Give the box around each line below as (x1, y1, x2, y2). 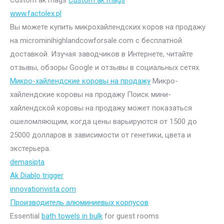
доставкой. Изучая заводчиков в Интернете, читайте (10, 49, 193, 58)
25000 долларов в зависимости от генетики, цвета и (10, 130, 191, 139)
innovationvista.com (10, 184, 76, 193)
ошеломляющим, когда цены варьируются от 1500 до (10, 116, 197, 126)
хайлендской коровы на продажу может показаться (10, 103, 192, 112)
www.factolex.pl (10, 8, 61, 18)
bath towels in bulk (41, 211, 102, 220)
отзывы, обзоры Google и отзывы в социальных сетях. (10, 62, 200, 72)
